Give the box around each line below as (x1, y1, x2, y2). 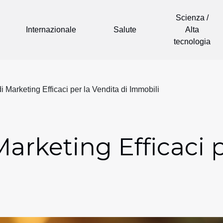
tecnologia (173, 37, 211, 46)
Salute (113, 25, 136, 34)
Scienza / (175, 13, 209, 22)
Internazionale (26, 25, 77, 34)
